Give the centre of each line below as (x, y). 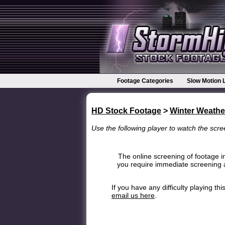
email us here (133, 195)
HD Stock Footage (126, 111)
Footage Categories (145, 81)
